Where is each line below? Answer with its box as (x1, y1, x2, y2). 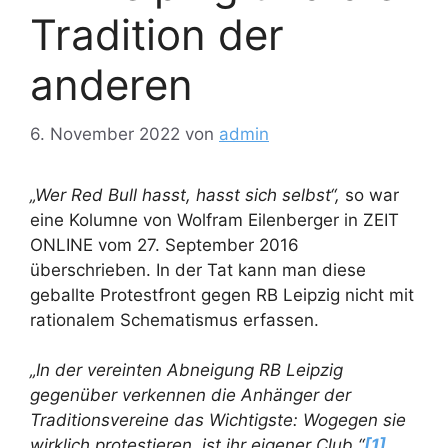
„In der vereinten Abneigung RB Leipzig (30, 360, 343, 381)
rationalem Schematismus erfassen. (30, 309, 319, 330)
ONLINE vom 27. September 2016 (30, 234, 299, 255)
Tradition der (30, 9, 284, 61)
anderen (30, 59, 193, 111)
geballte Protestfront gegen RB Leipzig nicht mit (30, 284, 414, 305)
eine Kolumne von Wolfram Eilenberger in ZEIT (30, 209, 399, 230)
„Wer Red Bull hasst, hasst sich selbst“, (30, 184, 340, 205)
